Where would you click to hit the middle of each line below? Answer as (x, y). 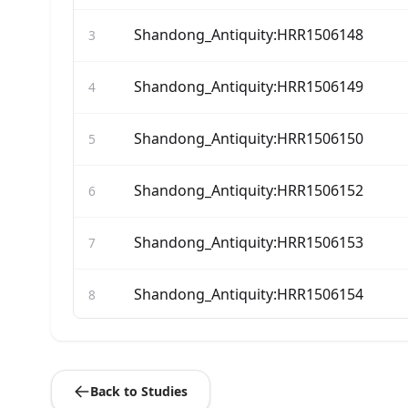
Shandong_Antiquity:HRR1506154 (249, 295)
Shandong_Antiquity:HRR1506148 (249, 35)
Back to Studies (139, 392)
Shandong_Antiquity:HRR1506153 (249, 243)
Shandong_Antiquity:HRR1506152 (249, 191)
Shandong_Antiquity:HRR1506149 (249, 87)
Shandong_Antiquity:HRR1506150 (249, 139)
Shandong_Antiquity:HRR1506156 (249, 347)
